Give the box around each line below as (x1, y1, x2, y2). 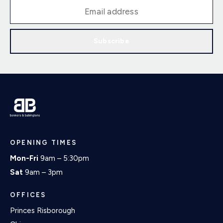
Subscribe (94, 37, 129, 45)
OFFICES (10, 191, 46, 199)
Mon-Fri (10, 154, 38, 163)
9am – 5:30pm (38, 154, 89, 163)
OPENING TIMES (10, 139, 77, 147)
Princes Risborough (10, 206, 75, 216)
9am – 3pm (25, 168, 63, 177)
